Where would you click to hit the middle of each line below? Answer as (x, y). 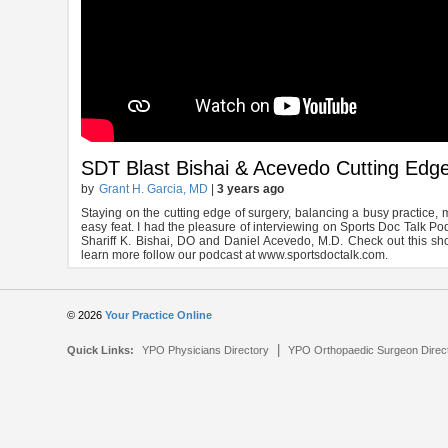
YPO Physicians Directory (206, 350)
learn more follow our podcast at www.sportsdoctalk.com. (235, 255)
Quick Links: (101, 350)
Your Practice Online (159, 315)
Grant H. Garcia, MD (154, 189)
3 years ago (251, 189)
